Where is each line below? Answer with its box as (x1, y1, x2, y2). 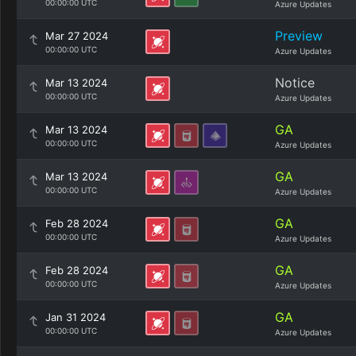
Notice (275, 75, 315, 91)
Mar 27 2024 (45, 29, 108, 42)
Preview (275, 28, 323, 44)
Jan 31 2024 (45, 311, 106, 323)
